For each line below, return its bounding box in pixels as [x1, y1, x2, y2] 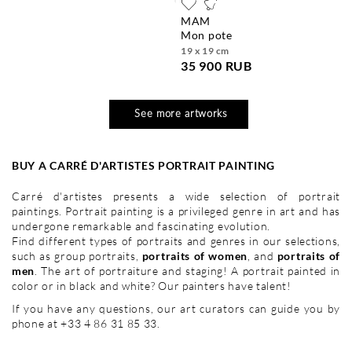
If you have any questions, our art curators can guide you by [12, 301, 340, 315]
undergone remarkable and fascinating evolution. [12, 218, 270, 233]
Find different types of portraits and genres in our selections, [12, 233, 340, 247]
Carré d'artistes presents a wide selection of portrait [12, 189, 340, 203]
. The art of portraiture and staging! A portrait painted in [35, 263, 340, 277]
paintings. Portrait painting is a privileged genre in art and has [12, 203, 340, 218]
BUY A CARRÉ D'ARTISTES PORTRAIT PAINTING [12, 158, 276, 172]
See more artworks [134, 108, 228, 119]
